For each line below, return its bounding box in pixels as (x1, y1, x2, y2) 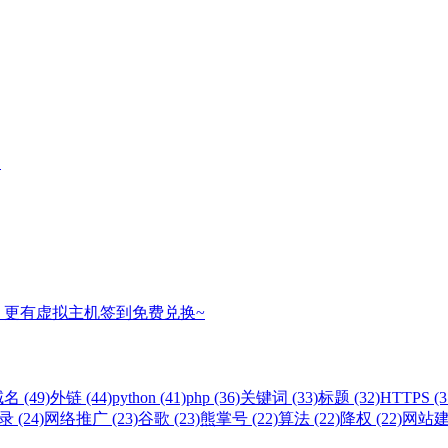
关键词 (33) (240, 388, 318, 406)
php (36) (186, 388, 240, 406)
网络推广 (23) (44, 409, 138, 427)
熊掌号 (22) (200, 409, 278, 427)
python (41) (112, 388, 186, 406)
